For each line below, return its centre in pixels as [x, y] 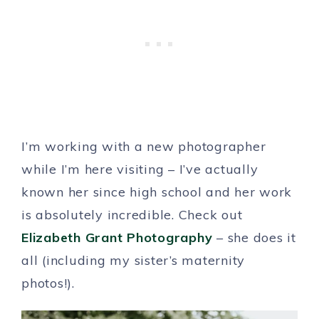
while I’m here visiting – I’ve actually [140, 169]
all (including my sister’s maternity [133, 261]
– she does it [254, 238]
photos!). [48, 283]
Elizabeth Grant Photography [117, 238]
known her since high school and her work [157, 192]
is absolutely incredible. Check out [132, 215]
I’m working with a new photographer [144, 147]
